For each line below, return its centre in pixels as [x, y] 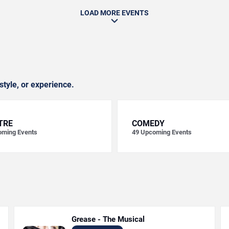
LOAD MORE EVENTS [114, 13]
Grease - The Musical [108, 219]
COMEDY [148, 123]
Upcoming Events [166, 132]
